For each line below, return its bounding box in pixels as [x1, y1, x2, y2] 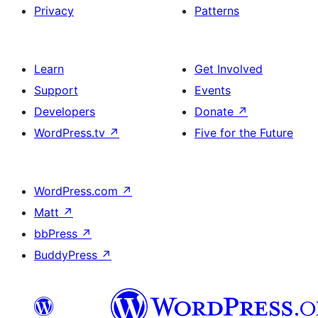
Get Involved [194, 61, 263, 76]
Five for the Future [194, 125, 293, 140]
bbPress [34, 226, 81, 241]
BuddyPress [34, 247, 101, 262]
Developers [34, 104, 95, 119]
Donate [194, 104, 237, 119]
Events [194, 82, 231, 97]
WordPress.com [34, 183, 121, 198]
